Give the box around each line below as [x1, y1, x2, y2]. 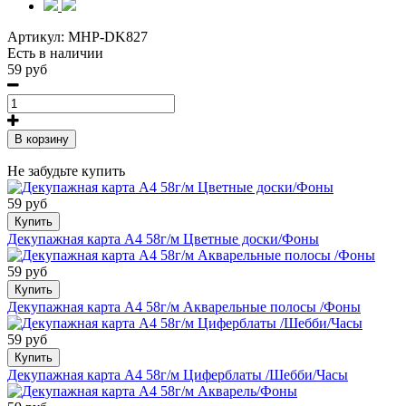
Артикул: [7, 29, 68, 45]
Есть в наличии [7, 45, 103, 62]
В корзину [14, 132, 69, 147]
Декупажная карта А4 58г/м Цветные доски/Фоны [7, 231, 319, 247]
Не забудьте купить [7, 163, 125, 179]
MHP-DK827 [68, 29, 148, 45]
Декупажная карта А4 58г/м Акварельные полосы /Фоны [7, 299, 361, 315]
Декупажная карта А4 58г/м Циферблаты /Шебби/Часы [7, 367, 348, 383]
